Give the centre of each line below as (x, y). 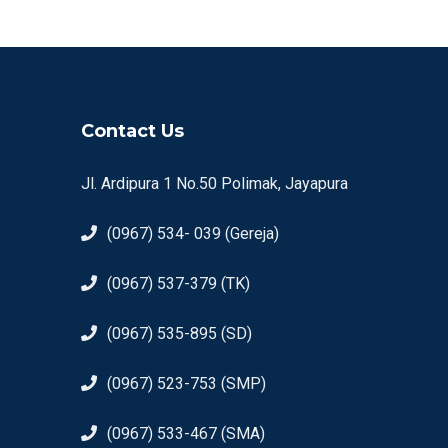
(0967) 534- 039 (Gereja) (192, 233)
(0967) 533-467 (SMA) (185, 433)
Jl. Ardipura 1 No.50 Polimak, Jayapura (214, 183)
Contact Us (132, 130)
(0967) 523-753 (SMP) (186, 383)
